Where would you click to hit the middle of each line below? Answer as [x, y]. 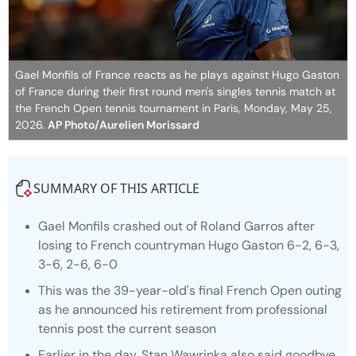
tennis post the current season [127, 328]
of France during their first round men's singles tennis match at [175, 91]
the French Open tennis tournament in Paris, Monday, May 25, [174, 108]
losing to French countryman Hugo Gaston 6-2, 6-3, [189, 245]
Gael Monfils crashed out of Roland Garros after [176, 226]
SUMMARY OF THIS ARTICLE [116, 188]
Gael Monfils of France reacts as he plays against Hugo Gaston [177, 74]
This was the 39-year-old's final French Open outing [190, 290]
